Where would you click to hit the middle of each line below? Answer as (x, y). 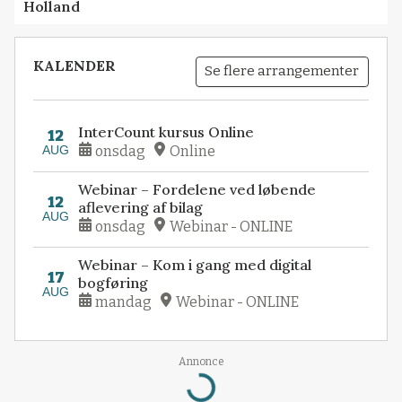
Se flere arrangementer (282, 71)
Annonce (201, 362)
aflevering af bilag (141, 208)
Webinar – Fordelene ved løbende (197, 190)
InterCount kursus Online (166, 132)
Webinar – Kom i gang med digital (195, 265)
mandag (124, 302)
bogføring (114, 283)
